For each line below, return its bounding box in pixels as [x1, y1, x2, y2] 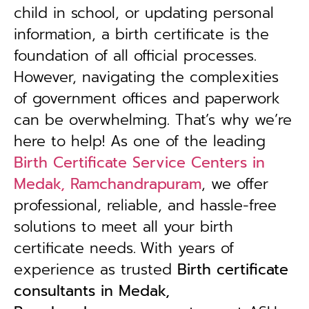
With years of [140, 237, 234, 259]
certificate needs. [14, 237, 136, 259]
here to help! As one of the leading [14, 130, 266, 152]
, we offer [201, 173, 268, 195]
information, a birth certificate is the [14, 23, 269, 46]
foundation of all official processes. [14, 45, 257, 67]
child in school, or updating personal [14, 2, 274, 24]
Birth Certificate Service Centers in [14, 152, 265, 174]
